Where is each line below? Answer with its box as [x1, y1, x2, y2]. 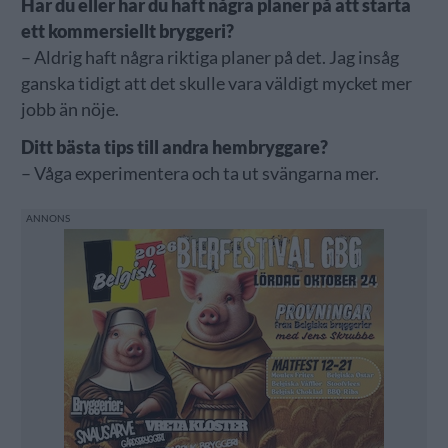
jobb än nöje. [20, 98, 119, 120]
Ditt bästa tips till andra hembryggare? [20, 136, 328, 158]
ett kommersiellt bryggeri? [20, 20, 237, 42]
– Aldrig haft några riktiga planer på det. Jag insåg [20, 46, 399, 68]
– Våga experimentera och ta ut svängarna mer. [20, 162, 379, 184]
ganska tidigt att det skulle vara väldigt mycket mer [20, 72, 412, 94]
